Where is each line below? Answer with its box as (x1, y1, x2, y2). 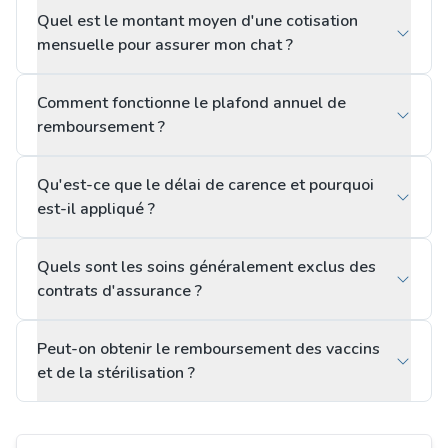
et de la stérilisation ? (37, 362, 195, 384)
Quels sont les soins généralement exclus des (37, 256, 376, 278)
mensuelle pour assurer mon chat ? (37, 34, 293, 56)
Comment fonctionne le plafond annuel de (37, 92, 346, 114)
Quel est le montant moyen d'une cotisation (37, 10, 358, 32)
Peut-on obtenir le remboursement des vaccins (37, 338, 380, 360)
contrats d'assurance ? (37, 280, 202, 302)
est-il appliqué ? (37, 198, 155, 220)
